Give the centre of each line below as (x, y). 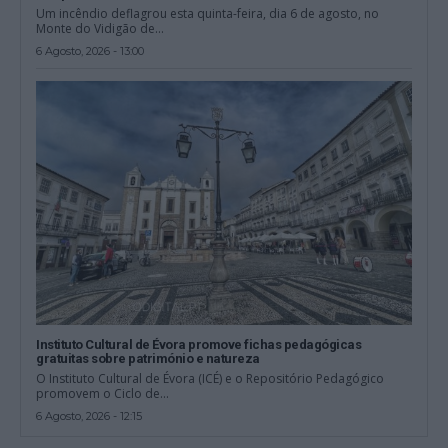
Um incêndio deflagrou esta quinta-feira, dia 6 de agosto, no (208, 14)
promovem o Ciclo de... (103, 394)
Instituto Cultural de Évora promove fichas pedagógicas (199, 345)
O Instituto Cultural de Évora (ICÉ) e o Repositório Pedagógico (210, 379)
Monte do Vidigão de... (100, 29)
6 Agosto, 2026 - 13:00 (90, 51)
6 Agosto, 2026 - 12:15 (89, 416)
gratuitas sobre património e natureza (148, 359)
